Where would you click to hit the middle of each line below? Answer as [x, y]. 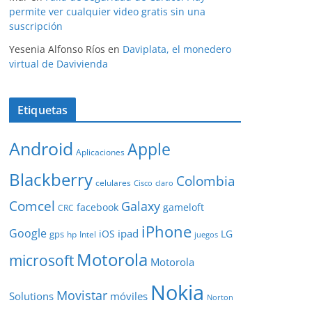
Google [28, 234]
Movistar [82, 295]
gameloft [184, 208]
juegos [206, 235]
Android [41, 149]
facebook [97, 208]
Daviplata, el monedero [177, 49]
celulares [113, 183]
